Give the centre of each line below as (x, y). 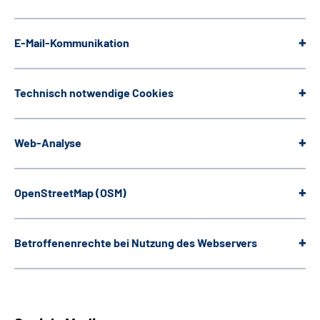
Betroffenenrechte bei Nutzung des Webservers (136, 242)
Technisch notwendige (72, 92)
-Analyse (59, 142)
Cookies (153, 92)
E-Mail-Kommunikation (72, 42)
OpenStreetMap (54, 192)
